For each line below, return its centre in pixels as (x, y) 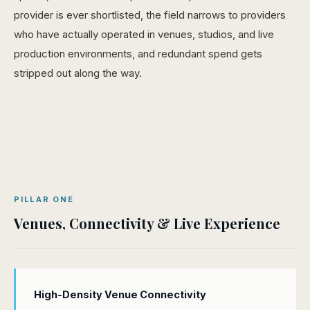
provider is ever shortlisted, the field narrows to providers (150, 15)
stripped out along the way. (78, 73)
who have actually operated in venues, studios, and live (144, 34)
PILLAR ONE (44, 199)
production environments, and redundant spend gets (138, 54)
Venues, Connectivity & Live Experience (147, 223)
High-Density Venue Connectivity (120, 294)
